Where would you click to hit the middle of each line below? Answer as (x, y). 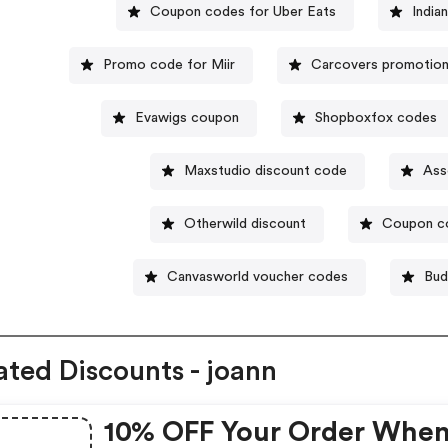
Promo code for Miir (169, 64)
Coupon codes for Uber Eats (242, 11)
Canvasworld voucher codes (257, 276)
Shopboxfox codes (376, 117)
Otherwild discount (245, 223)
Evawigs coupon (187, 117)
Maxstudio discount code (266, 170)
